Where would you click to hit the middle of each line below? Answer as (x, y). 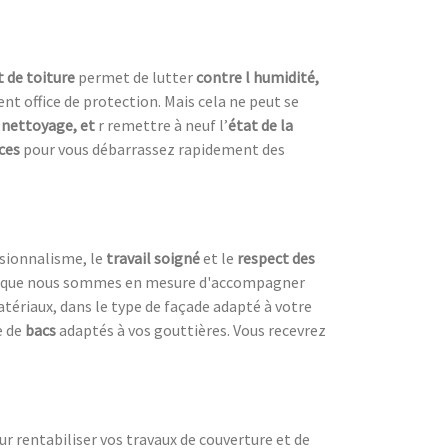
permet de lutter (137, 76)
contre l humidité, (257, 76)
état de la (260, 124)
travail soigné (153, 257)
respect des (276, 257)
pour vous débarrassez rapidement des (154, 148)
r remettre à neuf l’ (163, 124)
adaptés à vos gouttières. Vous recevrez (191, 329)
